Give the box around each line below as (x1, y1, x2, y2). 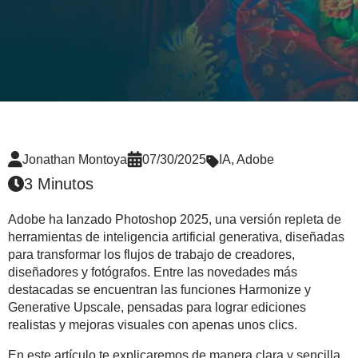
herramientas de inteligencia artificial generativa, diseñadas (8, 230, 344, 245)
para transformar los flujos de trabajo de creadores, (8, 248, 295, 262)
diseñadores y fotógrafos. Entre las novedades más (8, 265, 297, 280)
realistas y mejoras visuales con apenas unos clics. (8, 318, 297, 332)
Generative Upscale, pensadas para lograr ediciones (8, 300, 306, 315)
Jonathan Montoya (22, 153, 127, 167)
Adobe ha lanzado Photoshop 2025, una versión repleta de (8, 213, 341, 227)
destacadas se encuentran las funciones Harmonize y (8, 283, 311, 297)
